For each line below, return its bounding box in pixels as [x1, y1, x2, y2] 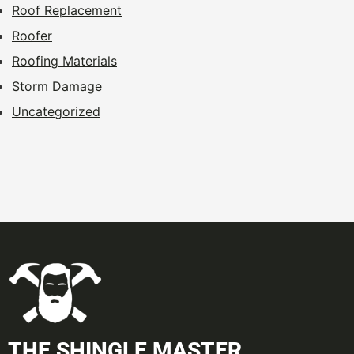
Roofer [12, 27, 52, 43]
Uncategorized [12, 103, 100, 119]
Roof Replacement [12, 2, 122, 18]
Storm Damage [12, 77, 102, 94]
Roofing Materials [12, 52, 117, 69]
